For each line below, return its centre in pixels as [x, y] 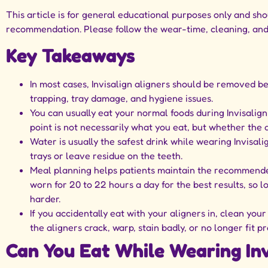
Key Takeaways [71, 56]
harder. [45, 199]
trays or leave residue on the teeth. [106, 156]
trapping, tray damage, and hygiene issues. [121, 98]
